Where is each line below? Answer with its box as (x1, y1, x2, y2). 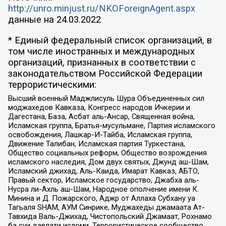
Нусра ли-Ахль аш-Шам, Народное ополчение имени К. (8, 185, 199, 194)
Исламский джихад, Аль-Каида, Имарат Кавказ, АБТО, (8, 166, 199, 176)
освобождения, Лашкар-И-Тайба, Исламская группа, (8, 130, 192, 140)
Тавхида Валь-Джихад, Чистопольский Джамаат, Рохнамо (8, 212, 212, 221)
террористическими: (8, 79, 96, 90)
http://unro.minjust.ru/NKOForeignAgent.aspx (8, 3, 195, 15)
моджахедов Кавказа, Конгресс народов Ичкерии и (8, 103, 190, 112)
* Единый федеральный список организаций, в (8, 34, 212, 46)
